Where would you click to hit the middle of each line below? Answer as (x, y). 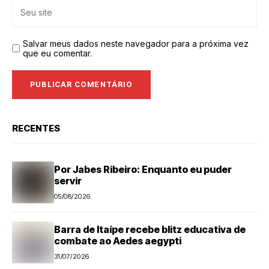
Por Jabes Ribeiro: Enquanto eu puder (143, 170)
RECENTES (36, 128)
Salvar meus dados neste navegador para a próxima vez (136, 43)
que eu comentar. (57, 53)
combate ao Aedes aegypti (118, 241)
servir (68, 181)
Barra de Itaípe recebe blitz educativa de (150, 230)
